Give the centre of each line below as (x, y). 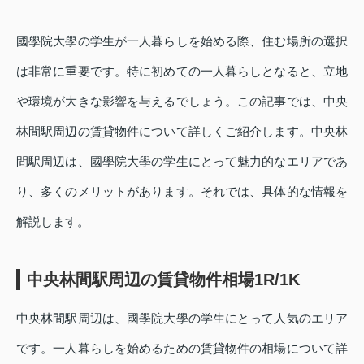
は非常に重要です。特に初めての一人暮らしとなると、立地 (182, 71)
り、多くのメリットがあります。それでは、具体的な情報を (182, 191)
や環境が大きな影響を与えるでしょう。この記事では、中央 (182, 101)
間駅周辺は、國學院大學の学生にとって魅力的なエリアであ (182, 161)
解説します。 (53, 221)
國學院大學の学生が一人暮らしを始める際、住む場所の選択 (182, 41)
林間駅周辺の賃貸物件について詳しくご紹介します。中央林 (182, 131)
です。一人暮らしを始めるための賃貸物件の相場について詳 (182, 348)
